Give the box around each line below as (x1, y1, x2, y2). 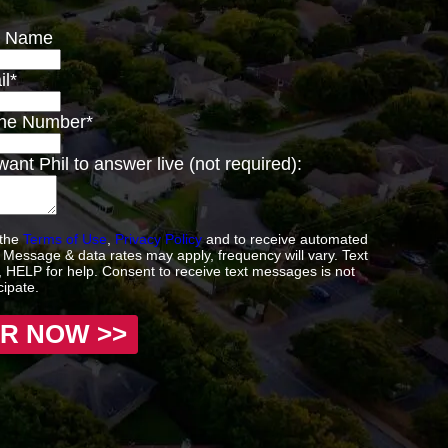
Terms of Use (23, 230, 107, 247)
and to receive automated (202, 230, 368, 247)
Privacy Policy (115, 230, 202, 247)
